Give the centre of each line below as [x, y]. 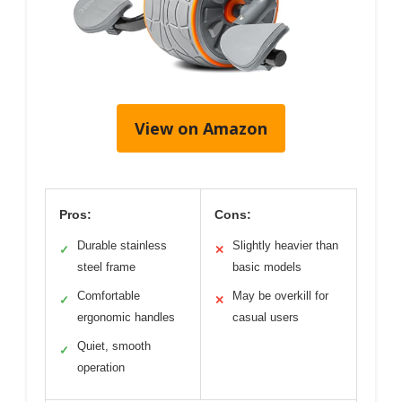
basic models [267, 267]
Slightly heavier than [285, 245]
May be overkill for [280, 295]
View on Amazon [201, 128]
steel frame [106, 267]
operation [101, 367]
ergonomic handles [126, 317]
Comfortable [109, 295]
